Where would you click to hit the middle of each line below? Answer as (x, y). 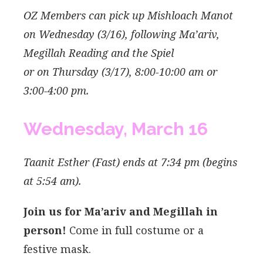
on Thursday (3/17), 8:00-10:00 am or (127, 71)
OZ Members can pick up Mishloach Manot (128, 15)
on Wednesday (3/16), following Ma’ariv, (122, 34)
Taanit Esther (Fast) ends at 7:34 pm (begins (130, 162)
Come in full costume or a (135, 230)
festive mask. (57, 249)
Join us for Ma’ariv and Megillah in (121, 211)
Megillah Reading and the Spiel (99, 53)
